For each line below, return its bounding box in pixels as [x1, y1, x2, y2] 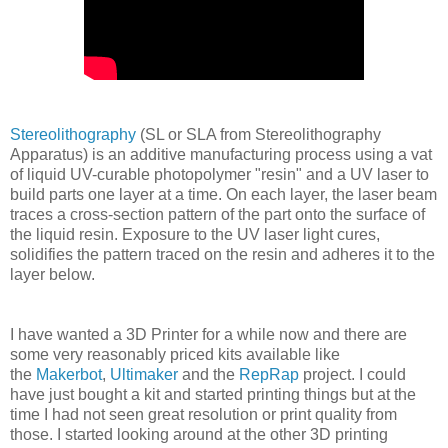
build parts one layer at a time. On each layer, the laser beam [10, 185, 437, 203]
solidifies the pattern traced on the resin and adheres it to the [10, 245, 435, 263]
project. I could [299, 365, 406, 383]
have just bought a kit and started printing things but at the [10, 385, 416, 403]
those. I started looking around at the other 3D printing [10, 425, 388, 443]
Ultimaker [110, 365, 178, 383]
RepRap [239, 365, 299, 383]
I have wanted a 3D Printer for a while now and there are [10, 325, 407, 343]
